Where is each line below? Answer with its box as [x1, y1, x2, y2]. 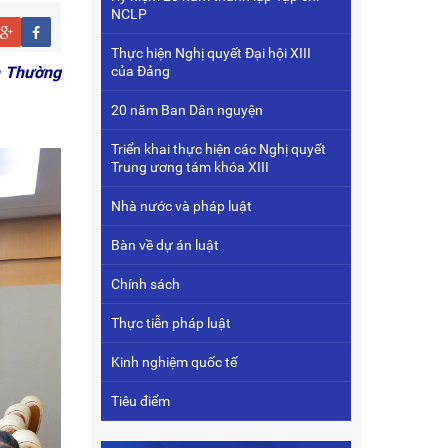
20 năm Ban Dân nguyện [111, 102, 263, 118]
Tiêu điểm [111, 393, 170, 409]
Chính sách [111, 276, 180, 292]
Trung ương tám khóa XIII [111, 159, 269, 175]
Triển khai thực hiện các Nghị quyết [111, 141, 326, 157]
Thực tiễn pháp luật [111, 315, 231, 331]
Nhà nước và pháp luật [111, 198, 252, 214]
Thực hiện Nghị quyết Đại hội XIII [111, 45, 311, 61]
